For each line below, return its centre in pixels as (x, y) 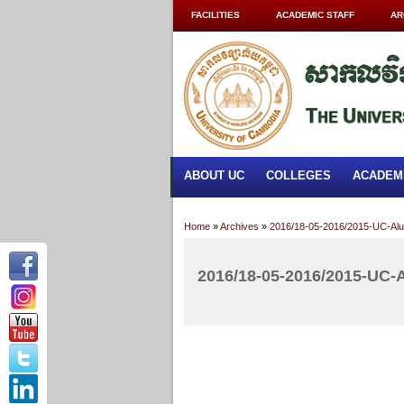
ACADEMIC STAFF (315, 15)
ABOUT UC (214, 175)
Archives (239, 226)
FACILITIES (216, 15)
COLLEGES (298, 175)
